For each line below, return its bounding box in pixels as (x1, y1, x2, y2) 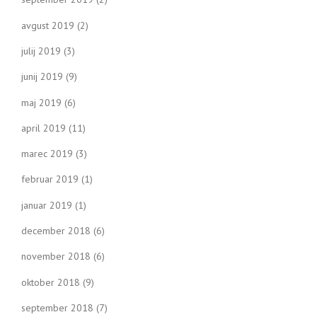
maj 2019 (21, 96, 62, 109)
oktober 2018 (21, 275, 80, 289)
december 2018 (21, 224, 91, 238)
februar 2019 (21, 173, 79, 186)
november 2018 (21, 250, 91, 263)
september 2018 (21, 301, 93, 314)
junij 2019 (21, 70, 63, 83)
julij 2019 (21, 44, 61, 57)
